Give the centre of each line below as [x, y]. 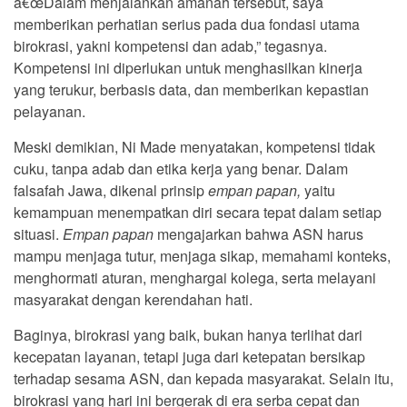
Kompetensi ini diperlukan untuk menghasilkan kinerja [188, 67]
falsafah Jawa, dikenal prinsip [111, 190]
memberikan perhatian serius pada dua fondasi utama [187, 24]
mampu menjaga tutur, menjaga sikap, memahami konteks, [202, 255]
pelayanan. [50, 111]
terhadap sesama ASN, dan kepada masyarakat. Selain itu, [203, 378]
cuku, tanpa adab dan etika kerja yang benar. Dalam [181, 168]
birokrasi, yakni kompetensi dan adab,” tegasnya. [170, 45]
